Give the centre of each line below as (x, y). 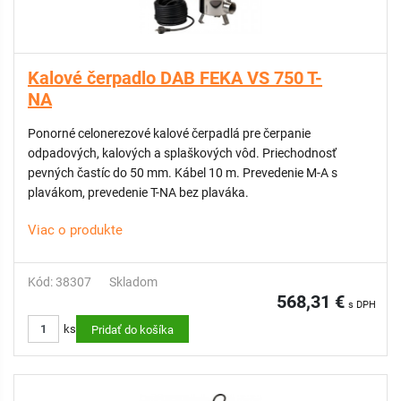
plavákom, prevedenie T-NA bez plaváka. (138, 192)
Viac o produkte (75, 230)
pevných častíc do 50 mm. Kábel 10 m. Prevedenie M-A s (183, 173)
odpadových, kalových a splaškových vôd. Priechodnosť (182, 153)
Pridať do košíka (132, 330)
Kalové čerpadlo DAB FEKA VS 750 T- (175, 78)
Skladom (133, 282)
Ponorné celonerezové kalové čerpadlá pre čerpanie (169, 133)
